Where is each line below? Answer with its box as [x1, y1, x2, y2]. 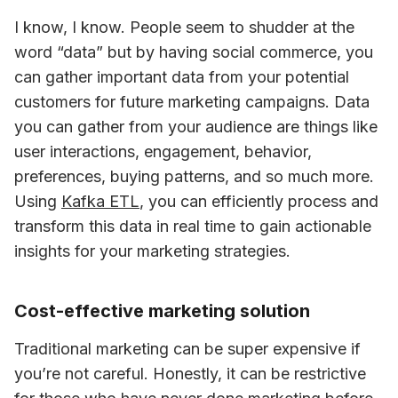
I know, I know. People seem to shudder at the [14, 18, 354, 36]
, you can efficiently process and [139, 192, 378, 211]
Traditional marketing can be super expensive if [14, 339, 361, 358]
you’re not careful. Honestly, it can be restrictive [14, 364, 366, 383]
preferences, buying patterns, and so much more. [14, 167, 374, 186]
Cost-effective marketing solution [14, 300, 310, 322]
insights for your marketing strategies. [14, 242, 291, 260]
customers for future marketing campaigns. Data [14, 92, 370, 111]
